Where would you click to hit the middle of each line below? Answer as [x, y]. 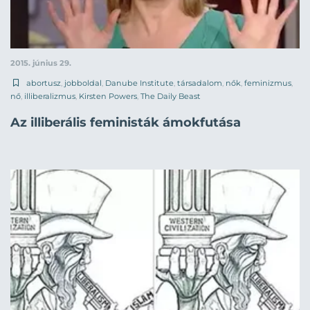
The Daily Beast [171, 96]
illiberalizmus [50, 96]
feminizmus [268, 83]
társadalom [200, 83]
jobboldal [83, 83]
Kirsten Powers [108, 96]
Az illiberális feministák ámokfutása [126, 122]
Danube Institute [139, 83]
